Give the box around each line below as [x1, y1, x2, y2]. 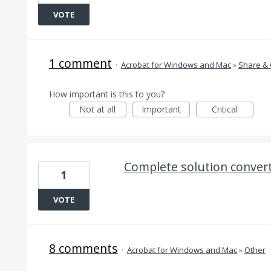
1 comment [48, 55, 112, 71]
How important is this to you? [48, 88, 165, 100]
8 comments [48, 240, 118, 256]
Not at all [79, 103, 116, 115]
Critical [211, 103, 238, 115]
